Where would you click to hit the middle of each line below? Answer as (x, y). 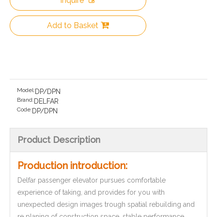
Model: (26, 90)
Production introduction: (72, 166)
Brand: (25, 100)
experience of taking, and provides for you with (91, 192)
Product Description (59, 140)
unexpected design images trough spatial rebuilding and (106, 204)
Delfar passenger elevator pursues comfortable (92, 180)
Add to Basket (73, 25)
